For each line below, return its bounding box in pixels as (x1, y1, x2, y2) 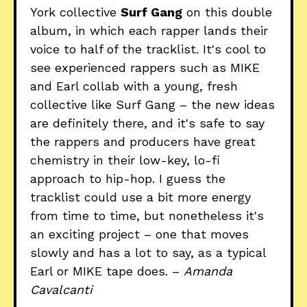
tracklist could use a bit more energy (30, 189, 251, 204)
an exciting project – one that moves (30, 226, 249, 241)
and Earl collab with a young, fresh (30, 78, 238, 93)
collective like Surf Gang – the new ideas (30, 97, 275, 112)
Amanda (184, 263, 232, 278)
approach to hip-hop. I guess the (30, 171, 225, 186)
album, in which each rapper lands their (30, 23, 268, 38)
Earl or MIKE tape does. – (30, 263, 184, 278)
